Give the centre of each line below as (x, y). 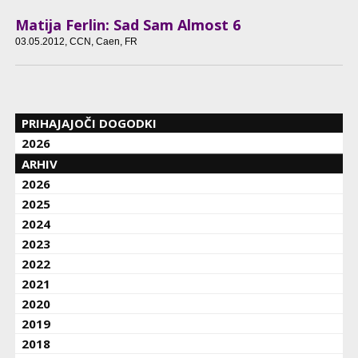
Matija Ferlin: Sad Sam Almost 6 (127, 25)
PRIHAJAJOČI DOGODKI (89, 123)
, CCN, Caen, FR (101, 42)
